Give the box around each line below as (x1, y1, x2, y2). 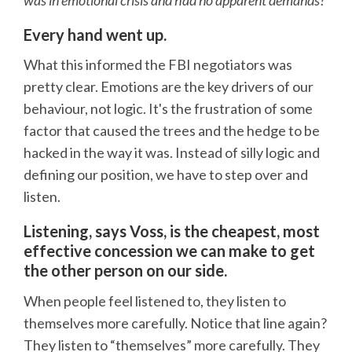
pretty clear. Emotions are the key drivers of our (24, 78, 313, 96)
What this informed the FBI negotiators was (24, 56, 292, 74)
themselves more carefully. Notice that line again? (24, 313, 327, 332)
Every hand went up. (24, 25, 167, 45)
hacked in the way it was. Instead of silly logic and (24, 144, 320, 162)
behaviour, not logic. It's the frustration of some (24, 100, 313, 118)
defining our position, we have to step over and (24, 166, 308, 184)
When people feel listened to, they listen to (24, 291, 286, 310)
